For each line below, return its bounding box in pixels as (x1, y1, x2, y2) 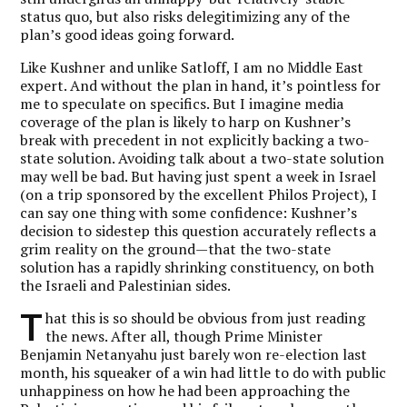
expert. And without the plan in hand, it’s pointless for (20, 74, 382, 95)
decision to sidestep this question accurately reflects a (20, 220, 377, 241)
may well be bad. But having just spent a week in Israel (20, 165, 377, 186)
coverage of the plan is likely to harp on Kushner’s (20, 111, 352, 132)
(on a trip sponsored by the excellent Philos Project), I (20, 184, 378, 204)
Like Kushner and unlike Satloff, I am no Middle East (20, 56, 364, 77)
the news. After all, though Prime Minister (45, 325, 323, 346)
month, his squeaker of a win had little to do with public (20, 362, 387, 382)
